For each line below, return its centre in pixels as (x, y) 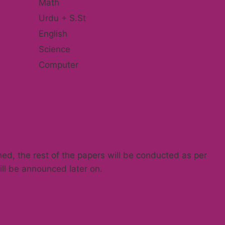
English (53, 34)
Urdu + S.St (62, 18)
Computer (59, 65)
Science (54, 49)
